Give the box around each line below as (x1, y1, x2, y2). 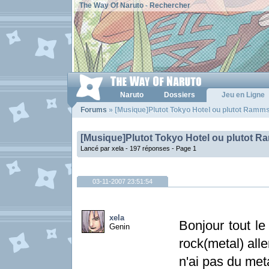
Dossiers (164, 91, 195, 99)
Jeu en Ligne (222, 91, 265, 99)
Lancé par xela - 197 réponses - (80, 145, 176, 152)
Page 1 (176, 145, 196, 152)
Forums (80, 106, 107, 114)
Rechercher (150, 1, 190, 10)
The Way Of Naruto (79, 1, 144, 10)
